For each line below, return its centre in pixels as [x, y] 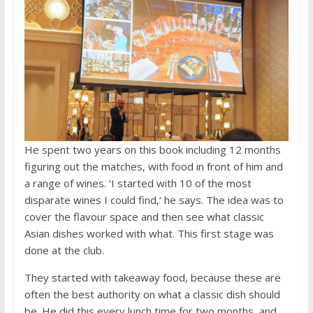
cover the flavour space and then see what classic [144, 216]
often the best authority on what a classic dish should [152, 294]
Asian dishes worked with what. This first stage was [149, 233]
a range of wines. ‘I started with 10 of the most [138, 183]
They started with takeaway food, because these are [152, 277]
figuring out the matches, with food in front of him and [153, 166]
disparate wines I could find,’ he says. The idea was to [154, 199]
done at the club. [64, 250]
